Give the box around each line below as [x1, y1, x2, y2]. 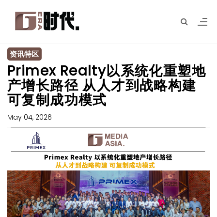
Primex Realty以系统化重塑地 [7, 62, 206, 80]
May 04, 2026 [7, 112, 52, 122]
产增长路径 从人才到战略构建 [7, 76, 197, 95]
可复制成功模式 [7, 91, 107, 109]
